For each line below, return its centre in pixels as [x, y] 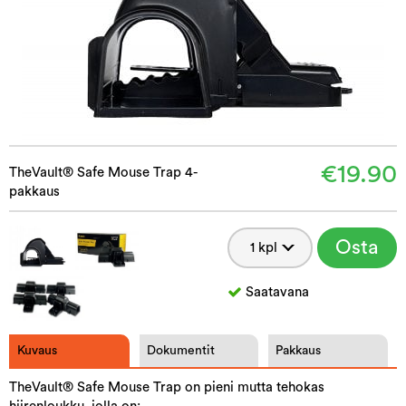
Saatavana [277, 292]
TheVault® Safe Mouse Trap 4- [103, 172]
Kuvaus [37, 350]
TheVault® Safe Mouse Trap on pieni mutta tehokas [167, 387]
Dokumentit [180, 350]
